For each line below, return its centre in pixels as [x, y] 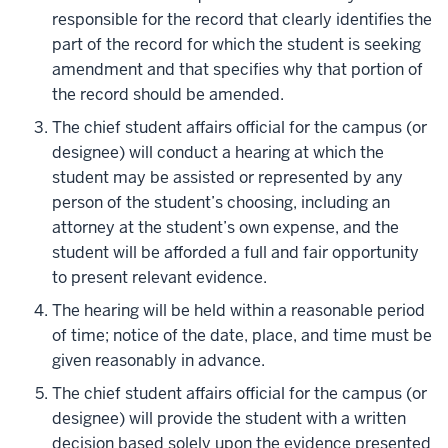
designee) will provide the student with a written [229, 419]
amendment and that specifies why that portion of [237, 70]
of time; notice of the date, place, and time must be [242, 336]
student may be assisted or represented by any [227, 178]
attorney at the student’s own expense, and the [225, 228]
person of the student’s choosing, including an [221, 203]
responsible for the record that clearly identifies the [242, 20]
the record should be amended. [168, 95]
